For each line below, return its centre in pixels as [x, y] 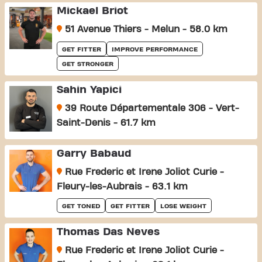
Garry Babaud [94, 153]
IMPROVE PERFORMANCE [154, 49]
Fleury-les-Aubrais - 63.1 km [122, 186]
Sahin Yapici [89, 89]
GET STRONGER [87, 63]
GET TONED [81, 206]
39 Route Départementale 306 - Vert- [150, 108]
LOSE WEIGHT [183, 206]
